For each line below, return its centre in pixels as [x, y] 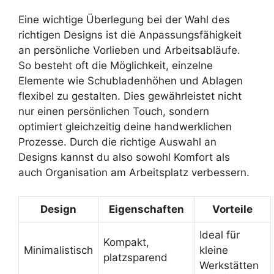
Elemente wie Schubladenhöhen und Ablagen [131, 81]
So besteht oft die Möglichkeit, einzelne [116, 66]
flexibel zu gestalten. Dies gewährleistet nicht [130, 96]
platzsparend [135, 257]
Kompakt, [126, 242]
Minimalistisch [58, 250]
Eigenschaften [146, 209]
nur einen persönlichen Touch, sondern [114, 112]
